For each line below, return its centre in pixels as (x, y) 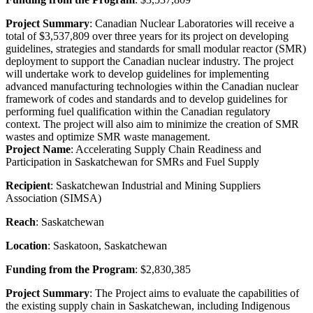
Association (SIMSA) (53, 198)
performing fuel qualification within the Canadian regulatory (138, 111)
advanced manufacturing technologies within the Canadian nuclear (152, 86)
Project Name (38, 149)
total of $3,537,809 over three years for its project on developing (147, 36)
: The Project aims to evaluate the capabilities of (194, 293)
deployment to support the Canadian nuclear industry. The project (150, 61)
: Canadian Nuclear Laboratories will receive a (192, 23)
